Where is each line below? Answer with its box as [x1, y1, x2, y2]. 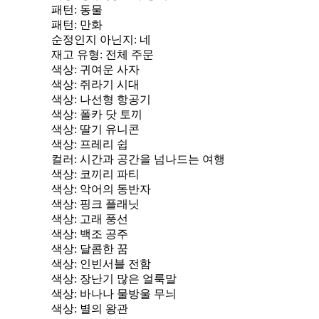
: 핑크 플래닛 [74, 198, 140, 210]
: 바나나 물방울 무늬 [74, 288, 177, 300]
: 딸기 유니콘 [74, 123, 140, 135]
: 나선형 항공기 [74, 93, 151, 105]
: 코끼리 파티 [74, 168, 140, 180]
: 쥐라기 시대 [74, 78, 140, 90]
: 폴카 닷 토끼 [74, 108, 142, 120]
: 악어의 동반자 [74, 183, 151, 195]
